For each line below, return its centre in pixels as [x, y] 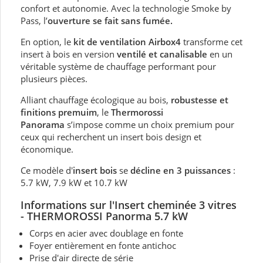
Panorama [43, 125]
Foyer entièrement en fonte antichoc [103, 246]
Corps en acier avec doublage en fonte [106, 233]
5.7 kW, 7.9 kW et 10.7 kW [74, 183]
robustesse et [200, 100]
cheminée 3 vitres [192, 205]
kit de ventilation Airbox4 [127, 42]
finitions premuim [59, 112]
